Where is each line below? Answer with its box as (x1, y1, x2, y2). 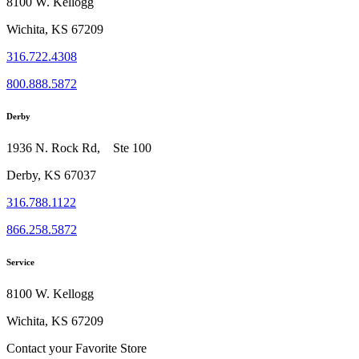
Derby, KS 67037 (6, 168, 96, 183)
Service (6, 257, 34, 268)
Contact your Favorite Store (6, 341, 147, 356)
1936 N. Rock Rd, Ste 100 (6, 141, 151, 155)
